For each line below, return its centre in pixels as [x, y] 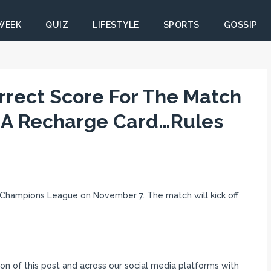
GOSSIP [240, 25]
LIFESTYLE [116, 25]
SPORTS [181, 25]
